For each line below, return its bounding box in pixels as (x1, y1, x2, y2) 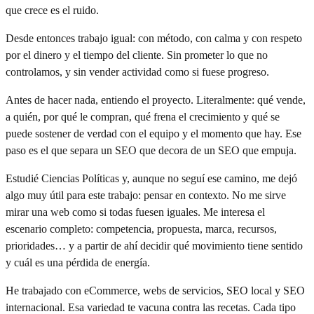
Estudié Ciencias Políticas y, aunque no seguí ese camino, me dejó (6, 172, 297, 184)
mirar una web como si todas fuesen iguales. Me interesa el (6, 205, 265, 218)
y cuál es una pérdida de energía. (6, 256, 150, 268)
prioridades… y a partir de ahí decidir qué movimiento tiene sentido (6, 239, 303, 252)
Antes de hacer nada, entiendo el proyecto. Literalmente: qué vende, (6, 93, 306, 106)
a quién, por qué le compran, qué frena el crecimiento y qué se (6, 110, 280, 123)
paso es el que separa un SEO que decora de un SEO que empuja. (6, 144, 296, 156)
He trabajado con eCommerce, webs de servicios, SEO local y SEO (6, 284, 305, 296)
